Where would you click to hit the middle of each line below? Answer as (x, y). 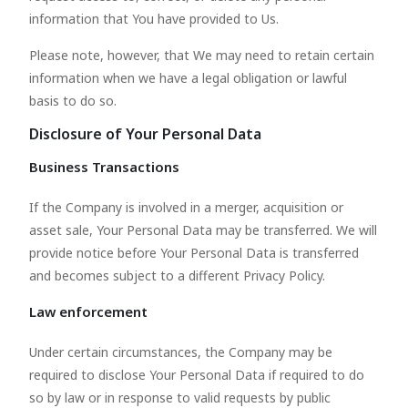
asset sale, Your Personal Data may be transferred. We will (203, 230)
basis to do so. (73, 101)
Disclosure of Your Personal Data (145, 134)
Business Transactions (104, 167)
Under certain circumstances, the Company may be (181, 352)
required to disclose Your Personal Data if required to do (197, 375)
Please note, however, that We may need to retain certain (202, 55)
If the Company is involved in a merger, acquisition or (186, 207)
